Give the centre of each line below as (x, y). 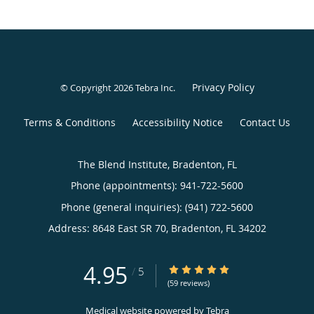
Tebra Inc (154, 88)
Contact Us (265, 123)
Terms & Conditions (70, 123)
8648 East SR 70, (131, 228)
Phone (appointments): (125, 186)
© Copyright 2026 (97, 88)
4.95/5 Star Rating (209, 269)
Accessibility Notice (178, 123)
